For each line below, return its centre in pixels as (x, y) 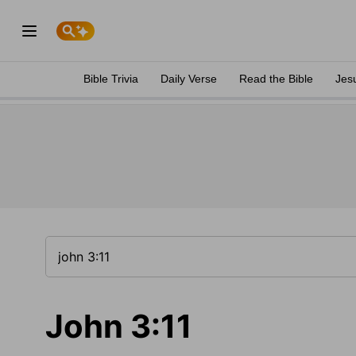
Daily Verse (189, 79)
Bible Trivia (111, 79)
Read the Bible (276, 79)
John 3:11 (119, 326)
